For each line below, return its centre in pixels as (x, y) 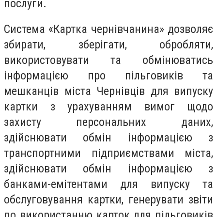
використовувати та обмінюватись (108, 60)
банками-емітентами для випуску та (108, 184)
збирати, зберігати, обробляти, (108, 45)
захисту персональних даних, (108, 122)
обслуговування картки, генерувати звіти (108, 200)
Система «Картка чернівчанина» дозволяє (108, 29)
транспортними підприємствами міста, (108, 153)
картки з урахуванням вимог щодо (108, 107)
